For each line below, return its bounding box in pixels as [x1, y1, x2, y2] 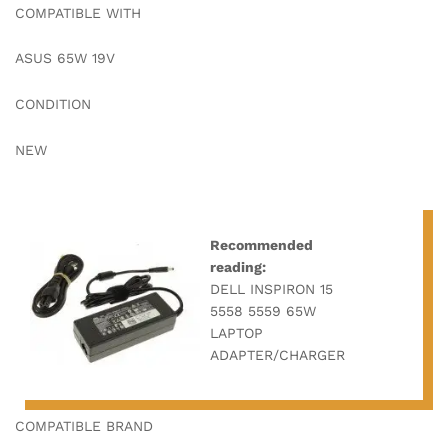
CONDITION [15, 96, 91, 113]
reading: [210, 258, 266, 275]
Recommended [210, 236, 313, 253]
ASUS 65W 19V [15, 50, 115, 67]
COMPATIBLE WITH [15, 4, 141, 21]
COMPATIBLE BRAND [15, 417, 153, 434]
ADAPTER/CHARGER [210, 346, 345, 363]
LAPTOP [210, 324, 263, 341]
